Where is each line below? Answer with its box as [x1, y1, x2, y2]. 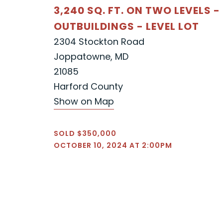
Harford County [54, 80, 123, 93]
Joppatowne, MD [54, 50, 128, 63]
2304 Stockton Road [54, 35, 144, 48]
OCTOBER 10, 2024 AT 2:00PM [54, 140, 172, 150]
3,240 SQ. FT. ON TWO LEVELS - [54, 3, 220, 17]
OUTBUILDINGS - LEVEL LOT [54, 19, 199, 33]
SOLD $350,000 [54, 128, 116, 138]
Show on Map [54, 95, 114, 108]
